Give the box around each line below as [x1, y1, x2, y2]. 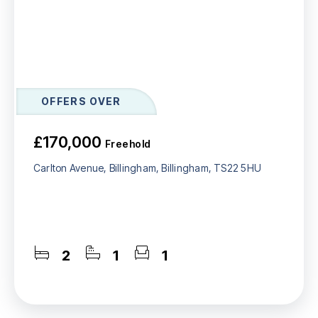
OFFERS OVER [41, 94, 121, 107]
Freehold [105, 137, 151, 150]
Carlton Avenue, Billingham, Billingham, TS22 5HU [33, 161, 262, 174]
